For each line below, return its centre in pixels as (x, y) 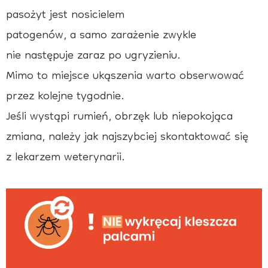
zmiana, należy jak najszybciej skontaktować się (127, 137)
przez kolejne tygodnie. (65, 97)
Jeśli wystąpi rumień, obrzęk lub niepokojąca (119, 117)
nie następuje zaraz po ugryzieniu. (93, 56)
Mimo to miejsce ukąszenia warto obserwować (125, 76)
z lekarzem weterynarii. (66, 158)
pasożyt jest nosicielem (65, 15)
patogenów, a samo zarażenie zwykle (101, 36)
